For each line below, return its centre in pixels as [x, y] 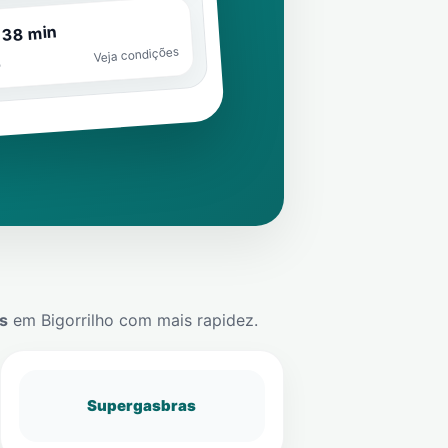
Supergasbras [142, 405]
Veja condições [135, 54]
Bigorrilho [77, 320]
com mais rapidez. [186, 320]
